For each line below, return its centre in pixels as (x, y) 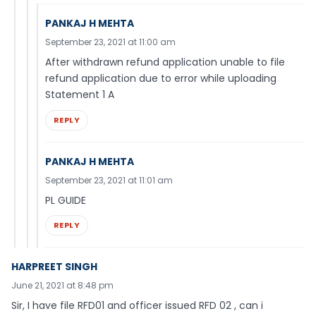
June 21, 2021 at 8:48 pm (62, 286)
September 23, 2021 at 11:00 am (110, 42)
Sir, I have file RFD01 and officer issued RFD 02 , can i (137, 306)
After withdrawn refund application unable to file (165, 62)
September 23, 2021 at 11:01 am (109, 180)
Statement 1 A (80, 94)
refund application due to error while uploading (161, 78)
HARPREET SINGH (54, 267)
